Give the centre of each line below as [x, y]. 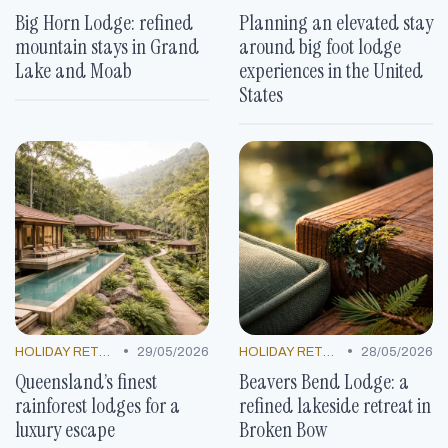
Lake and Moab [73, 70]
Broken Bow [283, 429]
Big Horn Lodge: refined [104, 22]
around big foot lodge [320, 46]
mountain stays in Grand [107, 46]
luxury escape [65, 429]
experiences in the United [331, 70]
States [261, 94]
